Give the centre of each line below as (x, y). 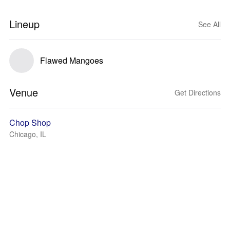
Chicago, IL (28, 134)
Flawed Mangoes (72, 60)
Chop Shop (30, 122)
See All (209, 24)
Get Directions (198, 92)
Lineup (24, 24)
